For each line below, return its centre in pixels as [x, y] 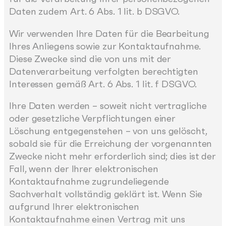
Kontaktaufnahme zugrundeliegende [89, 182]
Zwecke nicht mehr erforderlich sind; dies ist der [113, 156]
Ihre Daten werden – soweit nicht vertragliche [108, 106]
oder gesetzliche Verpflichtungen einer [93, 119]
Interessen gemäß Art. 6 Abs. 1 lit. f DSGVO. [103, 84]
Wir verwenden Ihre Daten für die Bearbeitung [109, 33]
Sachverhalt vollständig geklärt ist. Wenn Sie [106, 194]
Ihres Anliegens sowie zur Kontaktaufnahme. [105, 46]
